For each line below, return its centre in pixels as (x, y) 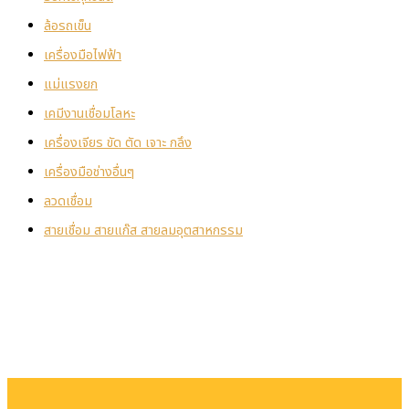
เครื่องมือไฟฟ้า (83, 56)
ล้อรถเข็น (68, 27)
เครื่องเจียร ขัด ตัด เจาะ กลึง (118, 144)
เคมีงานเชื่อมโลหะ (89, 115)
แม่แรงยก (71, 85)
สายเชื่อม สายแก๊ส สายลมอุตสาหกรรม (143, 231)
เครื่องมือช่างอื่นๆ (89, 173)
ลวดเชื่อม (68, 201)
